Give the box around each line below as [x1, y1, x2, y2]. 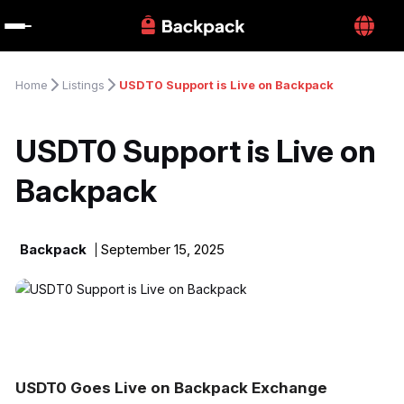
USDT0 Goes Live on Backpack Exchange [15, 379, 327, 398]
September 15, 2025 [100, 241, 225, 259]
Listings [62, 77, 105, 92]
